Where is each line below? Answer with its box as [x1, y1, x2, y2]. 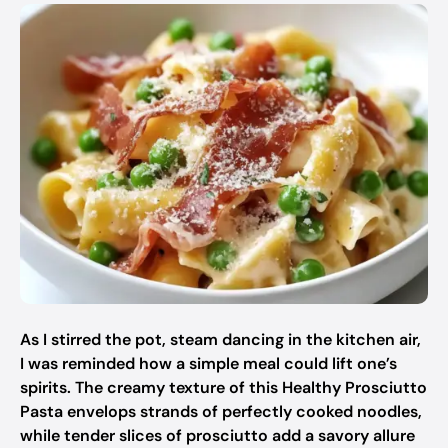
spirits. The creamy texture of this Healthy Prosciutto [20, 377, 427, 398]
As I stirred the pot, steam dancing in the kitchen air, [20, 329, 421, 350]
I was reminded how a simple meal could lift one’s [20, 353, 397, 374]
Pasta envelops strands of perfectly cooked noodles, [20, 401, 422, 422]
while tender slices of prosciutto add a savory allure [20, 425, 415, 446]
